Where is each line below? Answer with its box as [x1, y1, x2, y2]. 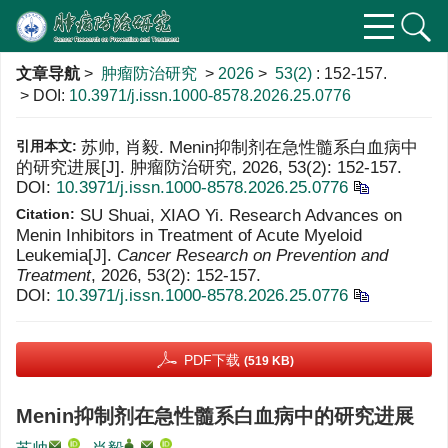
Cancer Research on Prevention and [117, 246, 388, 265]
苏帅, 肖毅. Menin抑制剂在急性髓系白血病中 [81, 138, 418, 157]
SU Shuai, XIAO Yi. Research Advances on [80, 206, 402, 225]
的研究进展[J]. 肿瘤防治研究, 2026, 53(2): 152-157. [16, 158, 402, 177]
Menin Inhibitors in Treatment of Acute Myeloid [16, 226, 362, 245]
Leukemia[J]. [16, 246, 117, 265]
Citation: [16, 206, 75, 222]
